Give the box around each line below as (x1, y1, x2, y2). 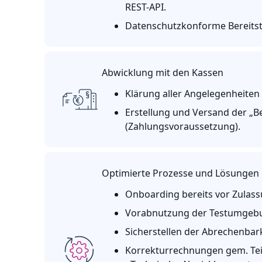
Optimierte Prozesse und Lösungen (102, 167, 259, 180)
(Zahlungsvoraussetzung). (125, 120, 240, 133)
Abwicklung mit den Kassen (102, 66, 223, 79)
